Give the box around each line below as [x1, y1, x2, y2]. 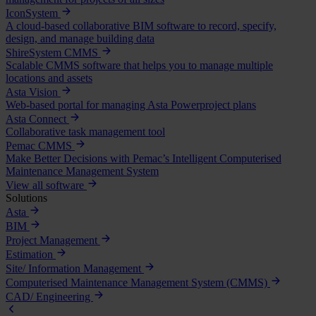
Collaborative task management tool [6, 126, 165, 138]
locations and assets [6, 72, 92, 85]
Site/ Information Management [6, 262, 144, 275]
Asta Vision [6, 86, 61, 99]
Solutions [6, 192, 47, 205]
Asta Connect [6, 113, 69, 126]
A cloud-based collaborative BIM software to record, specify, [6, 20, 276, 32]
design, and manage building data [6, 32, 154, 45]
